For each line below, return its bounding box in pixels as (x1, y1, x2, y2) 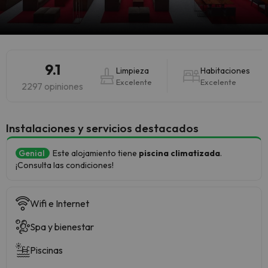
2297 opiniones (22, 80, 83, 92)
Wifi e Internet (30, 197, 89, 209)
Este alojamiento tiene (53, 148, 139, 159)
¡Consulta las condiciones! (16, 160, 114, 170)
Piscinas (30, 244, 63, 256)
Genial (19, 148, 47, 159)
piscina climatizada (139, 148, 220, 159)
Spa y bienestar (30, 221, 94, 233)
